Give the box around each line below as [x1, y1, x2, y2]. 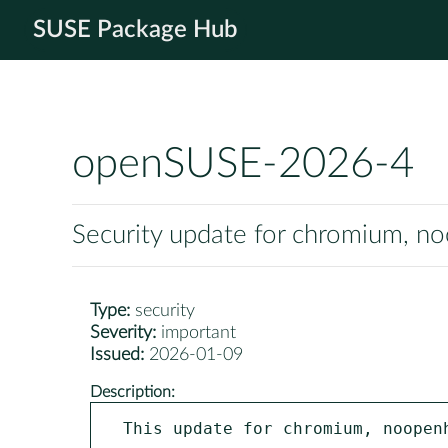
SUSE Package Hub [33, 18, 238, 42]
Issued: [90, 346, 144, 365]
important [156, 324, 236, 343]
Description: [90, 383, 175, 400]
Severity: [90, 324, 156, 343]
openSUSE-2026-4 [72, 144, 414, 186]
